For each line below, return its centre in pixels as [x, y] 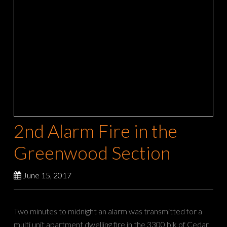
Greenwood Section [92, 152]
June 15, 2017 [47, 175]
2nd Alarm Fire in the [96, 130]
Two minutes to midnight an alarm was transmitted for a [108, 211]
